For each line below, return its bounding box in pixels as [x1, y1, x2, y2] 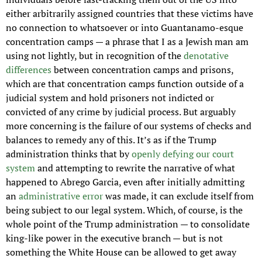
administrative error [19, 189, 103, 203]
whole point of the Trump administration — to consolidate [6, 218, 250, 231]
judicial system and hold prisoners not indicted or [6, 91, 214, 105]
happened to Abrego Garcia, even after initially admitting [6, 175, 244, 189]
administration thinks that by [6, 147, 132, 161]
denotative [184, 49, 229, 63]
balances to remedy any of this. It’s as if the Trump [6, 133, 216, 147]
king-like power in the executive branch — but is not [6, 232, 223, 245]
